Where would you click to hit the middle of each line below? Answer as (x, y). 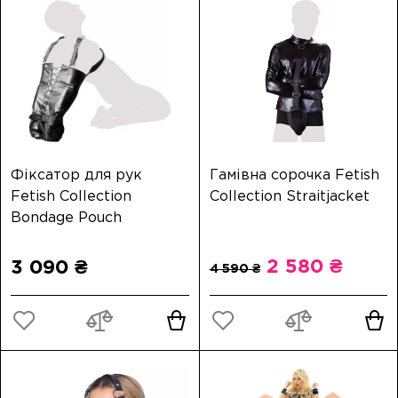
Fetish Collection (71, 195)
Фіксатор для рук (76, 174)
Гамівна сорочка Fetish (294, 174)
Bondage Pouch (66, 217)
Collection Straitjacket (289, 195)
